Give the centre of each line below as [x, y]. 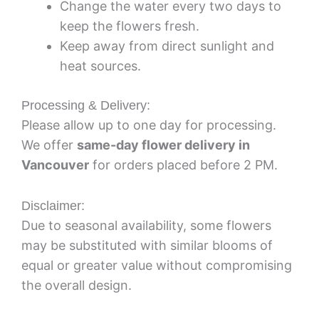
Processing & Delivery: [86, 105]
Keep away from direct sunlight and [167, 46]
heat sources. [100, 66]
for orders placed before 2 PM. [183, 164]
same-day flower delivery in [163, 145]
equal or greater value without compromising [157, 265]
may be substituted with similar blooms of [147, 245]
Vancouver [55, 164]
